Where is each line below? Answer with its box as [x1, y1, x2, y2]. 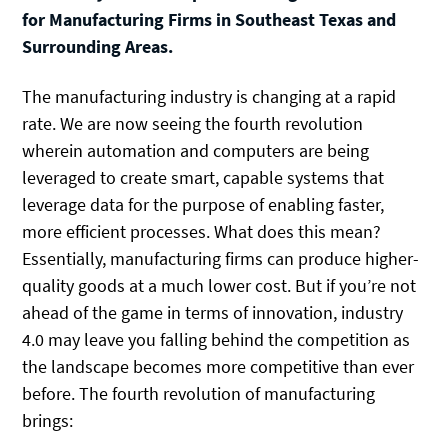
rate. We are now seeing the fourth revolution [22, 112, 364, 136]
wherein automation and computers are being [22, 139, 370, 163]
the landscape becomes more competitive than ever [22, 355, 415, 379]
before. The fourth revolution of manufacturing [22, 382, 376, 406]
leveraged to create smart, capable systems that [22, 166, 385, 190]
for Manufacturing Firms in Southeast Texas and [22, 8, 397, 31]
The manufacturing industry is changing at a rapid [22, 85, 397, 109]
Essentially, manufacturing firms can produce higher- [22, 247, 420, 271]
